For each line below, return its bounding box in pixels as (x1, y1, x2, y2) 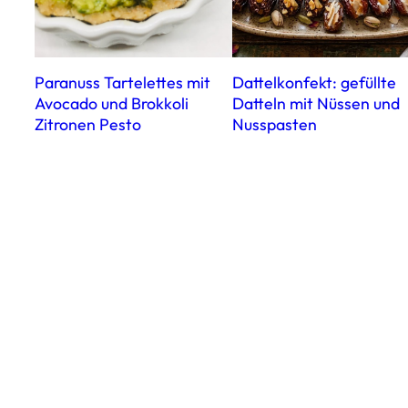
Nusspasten (231, 113, 317, 135)
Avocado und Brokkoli (35, 92, 189, 114)
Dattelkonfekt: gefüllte (231, 71, 396, 93)
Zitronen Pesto (35, 113, 141, 135)
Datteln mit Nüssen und (231, 92, 400, 114)
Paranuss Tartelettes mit (35, 71, 210, 93)
